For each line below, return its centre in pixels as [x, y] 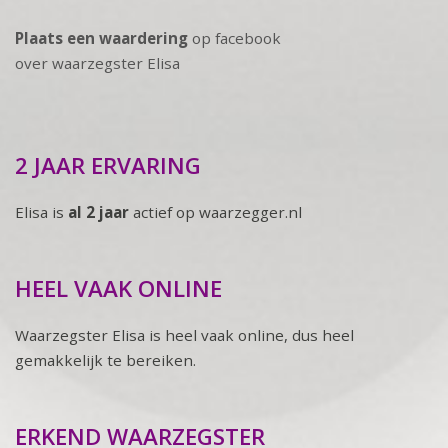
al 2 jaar [100, 211]
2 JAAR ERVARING [108, 165]
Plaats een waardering [101, 37]
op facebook [234, 37]
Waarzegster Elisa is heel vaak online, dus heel [184, 334]
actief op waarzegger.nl [217, 211]
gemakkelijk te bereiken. [105, 359]
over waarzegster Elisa [97, 62]
